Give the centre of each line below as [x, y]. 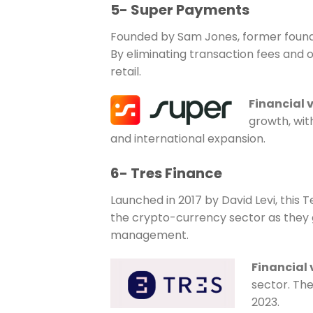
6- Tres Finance [166, 173]
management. [149, 235]
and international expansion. [188, 138]
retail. [125, 72]
